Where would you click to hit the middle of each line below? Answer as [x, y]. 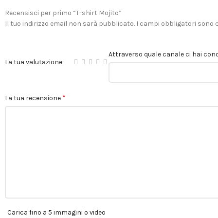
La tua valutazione [34, 62]
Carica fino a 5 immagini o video [56, 213]
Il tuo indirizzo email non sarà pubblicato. [70, 24]
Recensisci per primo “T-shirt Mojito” [63, 13]
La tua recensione [34, 98]
